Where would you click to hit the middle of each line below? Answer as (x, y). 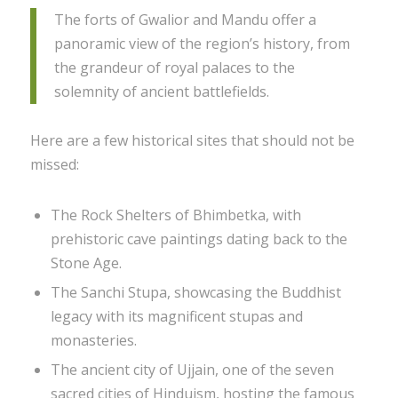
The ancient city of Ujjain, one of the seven (192, 369)
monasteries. (93, 340)
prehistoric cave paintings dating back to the (199, 239)
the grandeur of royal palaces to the (174, 68)
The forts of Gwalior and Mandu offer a (185, 20)
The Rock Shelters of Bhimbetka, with (175, 215)
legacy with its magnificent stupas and (176, 316)
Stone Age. (86, 263)
